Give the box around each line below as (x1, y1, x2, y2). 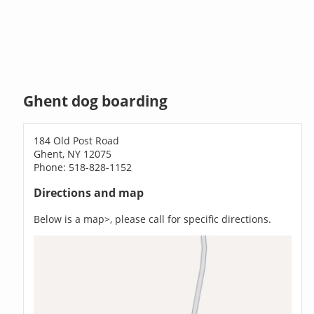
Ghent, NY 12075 (34, 146, 112, 161)
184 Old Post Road (34, 133, 120, 147)
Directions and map (34, 185, 144, 201)
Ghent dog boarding (23, 91, 168, 111)
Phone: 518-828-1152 (34, 160, 132, 174)
